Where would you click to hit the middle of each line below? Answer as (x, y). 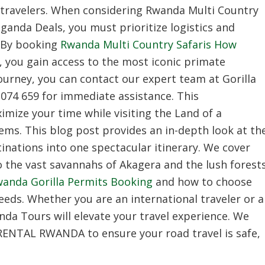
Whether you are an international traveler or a (144, 198)
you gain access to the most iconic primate (114, 61)
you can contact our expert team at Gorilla (146, 78)
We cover (225, 147)
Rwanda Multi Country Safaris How (148, 44)
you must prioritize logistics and (150, 27)
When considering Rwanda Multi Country (153, 10)
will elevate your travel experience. (140, 216)
